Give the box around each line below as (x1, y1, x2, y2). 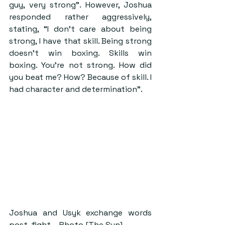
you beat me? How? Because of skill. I (9, 71, 152, 82)
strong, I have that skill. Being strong (9, 35, 152, 46)
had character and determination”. (9, 83, 143, 94)
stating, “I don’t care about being (9, 23, 152, 34)
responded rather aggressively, (9, 11, 152, 22)
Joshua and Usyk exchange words (9, 207, 152, 218)
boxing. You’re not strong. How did (9, 59, 152, 70)
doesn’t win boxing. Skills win (9, 47, 152, 58)
